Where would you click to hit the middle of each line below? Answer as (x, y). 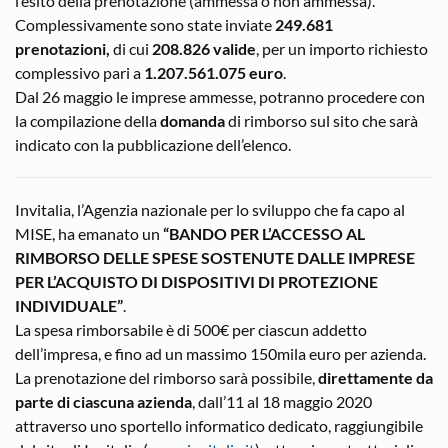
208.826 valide (204, 48)
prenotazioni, (62, 48)
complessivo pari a (79, 72)
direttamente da (375, 377)
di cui (131, 48)
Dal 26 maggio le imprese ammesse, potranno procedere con (220, 96)
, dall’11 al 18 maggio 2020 (282, 401)
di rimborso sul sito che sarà (323, 120)
